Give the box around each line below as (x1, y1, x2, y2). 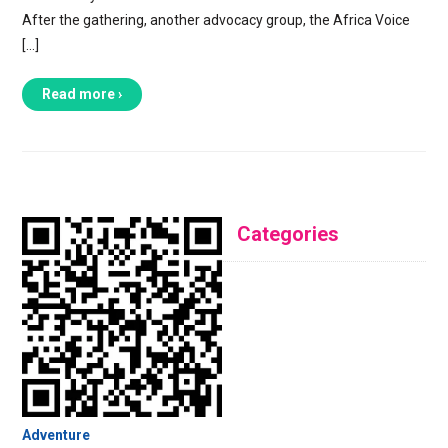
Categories (236, 222, 339, 246)
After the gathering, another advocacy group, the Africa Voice (21, 12, 410, 28)
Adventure (21, 427, 90, 443)
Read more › (41, 86, 122, 102)
